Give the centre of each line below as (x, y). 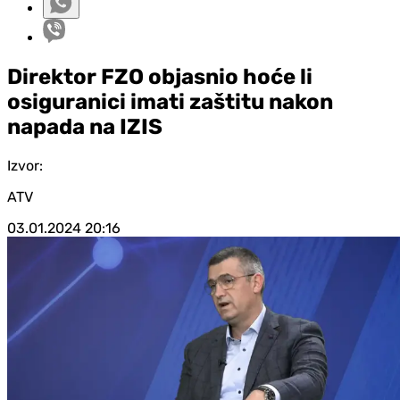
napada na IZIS (85, 126)
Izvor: (25, 165)
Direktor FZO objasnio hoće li (160, 76)
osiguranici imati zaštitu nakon (170, 101)
